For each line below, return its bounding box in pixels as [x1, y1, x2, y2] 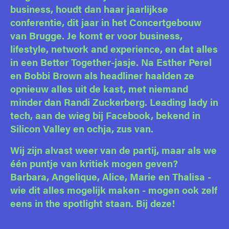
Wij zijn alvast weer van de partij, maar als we [10, 143, 217, 157]
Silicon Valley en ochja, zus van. [10, 121, 153, 135]
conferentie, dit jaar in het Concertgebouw [10, 15, 201, 29]
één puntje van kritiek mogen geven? [10, 156, 178, 170]
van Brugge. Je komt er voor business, [10, 28, 182, 42]
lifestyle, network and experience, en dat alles [10, 41, 218, 56]
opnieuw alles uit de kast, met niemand [10, 81, 188, 96]
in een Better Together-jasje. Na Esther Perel [10, 55, 212, 69]
